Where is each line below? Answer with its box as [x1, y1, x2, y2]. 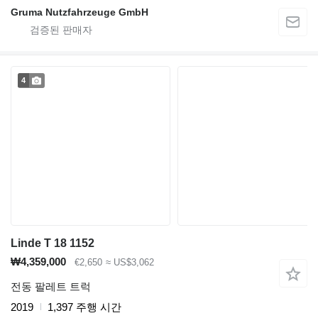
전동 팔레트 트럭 [11, 280, 91, 292]
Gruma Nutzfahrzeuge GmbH [11, 6, 148, 18]
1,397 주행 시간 [48, 300, 121, 313]
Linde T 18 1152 [11, 237, 94, 250]
